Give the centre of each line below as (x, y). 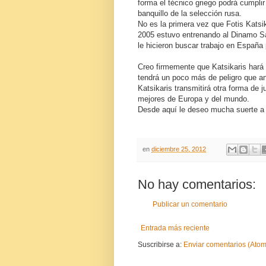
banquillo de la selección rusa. (190, 13)
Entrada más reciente (175, 228)
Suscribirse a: (161, 245)
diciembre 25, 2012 (179, 149)
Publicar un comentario (190, 205)
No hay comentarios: (197, 185)
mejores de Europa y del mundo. (194, 99)
